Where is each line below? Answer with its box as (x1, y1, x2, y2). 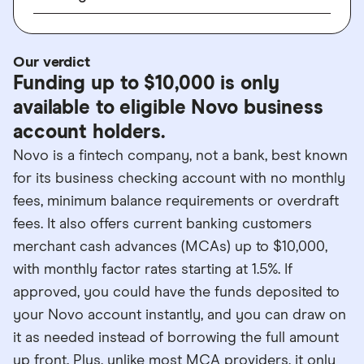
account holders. (13, 123, 166, 142)
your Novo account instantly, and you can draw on (13, 308, 346, 323)
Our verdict (13, 55, 91, 70)
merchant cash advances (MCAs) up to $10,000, (13, 240, 327, 254)
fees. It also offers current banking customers (13, 217, 312, 232)
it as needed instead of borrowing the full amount (13, 331, 339, 345)
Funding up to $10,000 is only (13, 74, 279, 93)
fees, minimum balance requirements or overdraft (13, 194, 339, 209)
